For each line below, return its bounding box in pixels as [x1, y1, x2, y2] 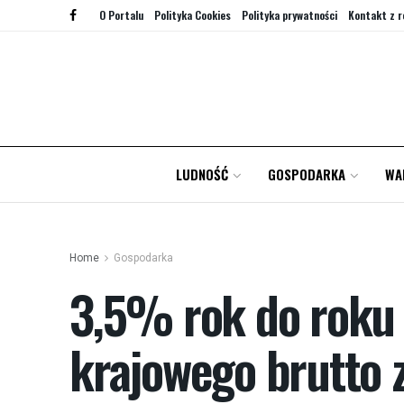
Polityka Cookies [154, 7, 231, 23]
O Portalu [99, 7, 143, 23]
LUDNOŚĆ [175, 164, 228, 184]
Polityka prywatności [242, 7, 337, 23]
